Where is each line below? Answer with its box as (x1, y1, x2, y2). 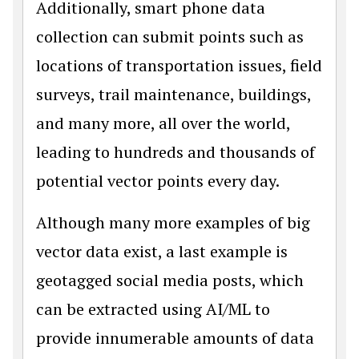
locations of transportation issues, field (36, 54, 322, 76)
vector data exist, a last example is (36, 240, 288, 262)
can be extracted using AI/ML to (36, 298, 270, 320)
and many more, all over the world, (36, 112, 290, 134)
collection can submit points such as (36, 26, 304, 47)
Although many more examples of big (36, 212, 310, 233)
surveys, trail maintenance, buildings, (36, 83, 311, 105)
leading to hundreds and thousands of (36, 141, 315, 163)
